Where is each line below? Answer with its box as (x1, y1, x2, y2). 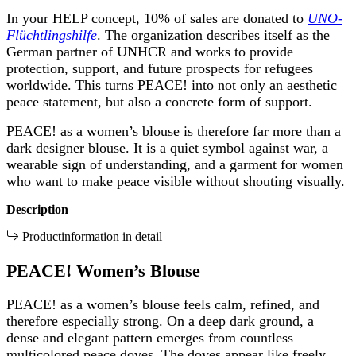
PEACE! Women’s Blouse (6, 260, 200, 281)
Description (6, 202, 68, 216)
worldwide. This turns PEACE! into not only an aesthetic (6, 76, 337, 93)
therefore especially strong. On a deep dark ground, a (6, 313, 314, 330)
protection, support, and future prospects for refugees (6, 60, 313, 76)
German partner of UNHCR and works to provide (6, 43, 293, 60)
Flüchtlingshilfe (6, 26, 97, 43)
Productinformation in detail (22, 229, 162, 243)
